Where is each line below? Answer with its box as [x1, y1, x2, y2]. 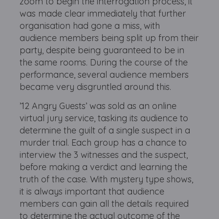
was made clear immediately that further [20, 8, 186, 19]
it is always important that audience [20, 186, 165, 197]
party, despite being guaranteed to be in [20, 44, 185, 56]
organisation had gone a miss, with [20, 20, 160, 31]
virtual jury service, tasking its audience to [20, 112, 189, 124]
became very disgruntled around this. [20, 81, 174, 92]
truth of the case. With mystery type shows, [20, 174, 194, 185]
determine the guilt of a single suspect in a [20, 125, 191, 136]
